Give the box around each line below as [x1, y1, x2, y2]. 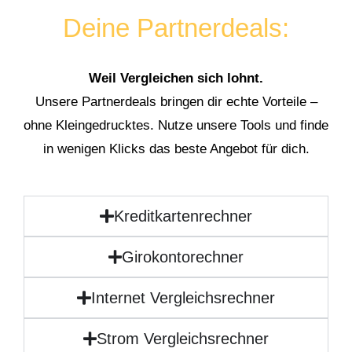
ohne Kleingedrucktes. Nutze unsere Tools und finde [24, 117, 328, 133]
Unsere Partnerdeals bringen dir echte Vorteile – [35, 93, 317, 109]
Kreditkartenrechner [113, 207, 252, 225]
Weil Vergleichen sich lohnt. [89, 70, 263, 86]
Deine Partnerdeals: [63, 13, 289, 42]
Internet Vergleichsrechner [90, 288, 275, 306]
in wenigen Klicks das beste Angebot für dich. [42, 141, 310, 156]
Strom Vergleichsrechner [97, 329, 269, 347]
